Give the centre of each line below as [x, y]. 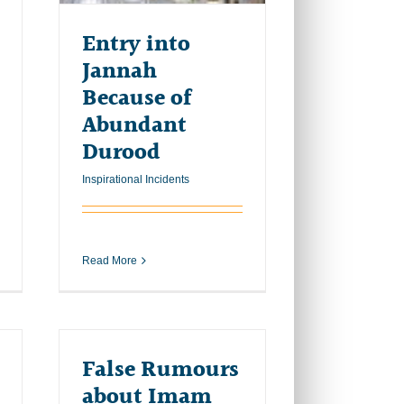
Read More [110, 260]
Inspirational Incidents [136, 179]
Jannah [119, 71]
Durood [121, 152]
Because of [137, 98]
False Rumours [161, 370]
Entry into [136, 44]
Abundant [134, 125]
